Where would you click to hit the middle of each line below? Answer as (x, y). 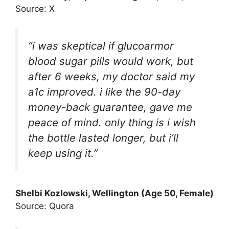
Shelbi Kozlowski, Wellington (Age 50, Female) (114, 193)
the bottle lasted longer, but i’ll (103, 138)
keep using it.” (63, 153)
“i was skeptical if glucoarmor (101, 46)
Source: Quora (45, 206)
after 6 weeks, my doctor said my (111, 77)
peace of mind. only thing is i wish (112, 123)
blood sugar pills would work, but (111, 61)
